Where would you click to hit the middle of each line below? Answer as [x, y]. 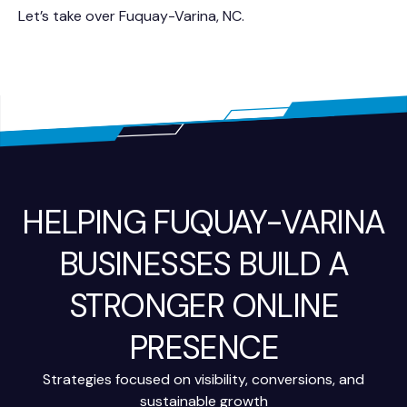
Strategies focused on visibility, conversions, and [203, 379]
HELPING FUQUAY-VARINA [203, 222]
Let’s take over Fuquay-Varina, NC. [131, 16]
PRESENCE [203, 347]
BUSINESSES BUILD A [203, 263]
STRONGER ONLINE [203, 305]
